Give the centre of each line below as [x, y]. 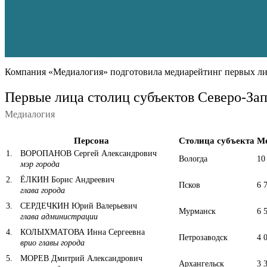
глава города [43, 190]
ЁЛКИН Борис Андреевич [66, 179]
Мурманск [197, 211]
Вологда [193, 159]
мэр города [40, 164]
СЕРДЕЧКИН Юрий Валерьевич [77, 206]
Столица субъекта [217, 140]
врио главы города [52, 243]
